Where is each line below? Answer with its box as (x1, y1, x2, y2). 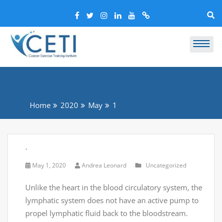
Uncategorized (146, 161, 186, 169)
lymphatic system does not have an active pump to (25, 195, 199, 206)
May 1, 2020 (32, 161, 66, 169)
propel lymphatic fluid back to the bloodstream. (25, 208, 188, 219)
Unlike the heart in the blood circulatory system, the (25, 182, 202, 193)
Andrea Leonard (80, 161, 128, 169)
